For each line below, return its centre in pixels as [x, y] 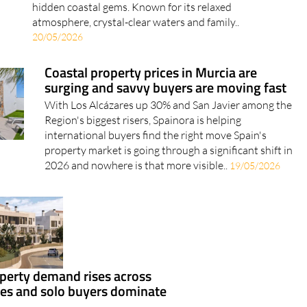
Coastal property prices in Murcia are [150, 73]
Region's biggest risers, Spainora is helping [143, 120]
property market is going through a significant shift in [168, 150]
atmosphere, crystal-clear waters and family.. [135, 22]
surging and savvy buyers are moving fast [165, 88]
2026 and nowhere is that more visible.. [137, 165]
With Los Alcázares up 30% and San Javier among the [168, 105]
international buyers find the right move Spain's [155, 135]
